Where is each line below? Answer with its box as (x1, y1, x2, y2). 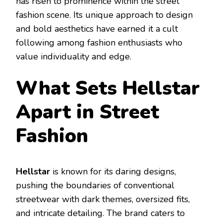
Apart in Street (16, 99, 159, 126)
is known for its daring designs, (50, 165, 176, 177)
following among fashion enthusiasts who (16, 37, 182, 49)
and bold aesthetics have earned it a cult (16, 23, 178, 35)
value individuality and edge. (16, 51, 131, 63)
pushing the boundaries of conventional (16, 179, 174, 191)
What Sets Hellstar (16, 75, 200, 102)
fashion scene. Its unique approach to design (16, 9, 193, 21)
